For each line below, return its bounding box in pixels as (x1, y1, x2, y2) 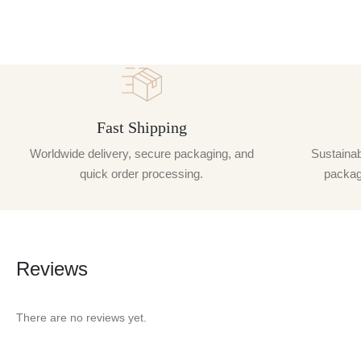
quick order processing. (80, 166, 203, 180)
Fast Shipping (96, 118, 187, 136)
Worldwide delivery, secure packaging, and (29, 146, 254, 160)
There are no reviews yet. (16, 311, 147, 325)
